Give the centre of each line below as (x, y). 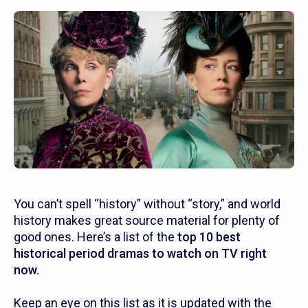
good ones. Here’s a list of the (96, 237)
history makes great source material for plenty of (147, 221)
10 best (220, 237)
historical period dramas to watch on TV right (140, 254)
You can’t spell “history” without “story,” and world (147, 204)
